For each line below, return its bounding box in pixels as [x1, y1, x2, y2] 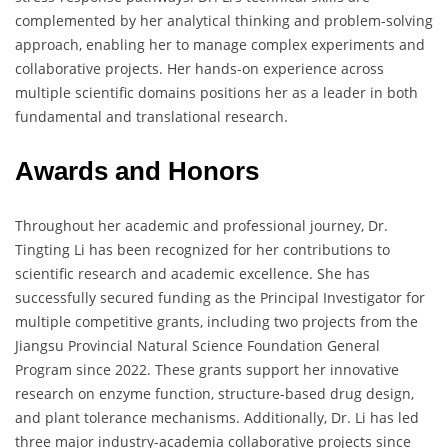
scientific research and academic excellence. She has [15, 264, 370, 284]
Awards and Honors [15, 156, 259, 187]
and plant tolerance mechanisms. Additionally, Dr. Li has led [15, 408, 419, 428]
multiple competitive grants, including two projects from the [15, 312, 418, 332]
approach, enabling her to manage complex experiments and [15, 35, 425, 55]
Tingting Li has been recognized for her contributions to [15, 240, 390, 260]
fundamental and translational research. [15, 107, 288, 127]
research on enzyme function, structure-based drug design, [15, 384, 414, 404]
